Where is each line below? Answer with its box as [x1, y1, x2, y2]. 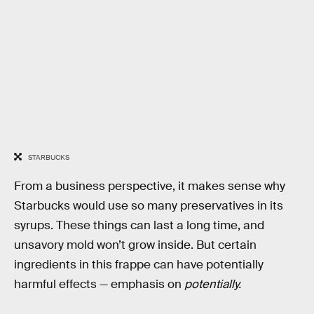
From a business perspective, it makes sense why [14, 178, 285, 193]
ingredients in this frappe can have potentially [14, 257, 264, 272]
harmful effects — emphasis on [14, 276, 184, 292]
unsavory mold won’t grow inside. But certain [14, 237, 257, 252]
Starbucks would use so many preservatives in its [14, 198, 283, 213]
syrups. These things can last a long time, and [14, 217, 264, 233]
